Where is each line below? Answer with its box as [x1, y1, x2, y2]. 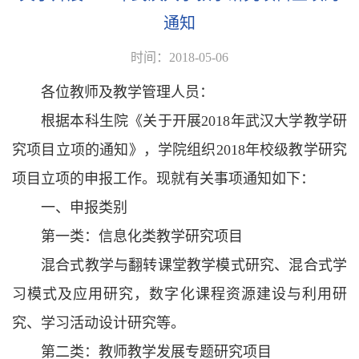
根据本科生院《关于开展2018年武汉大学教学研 [41, 113, 347, 129]
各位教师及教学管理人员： [41, 84, 214, 100]
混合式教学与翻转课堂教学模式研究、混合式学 [41, 257, 347, 273]
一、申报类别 [41, 200, 127, 216]
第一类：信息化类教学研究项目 [41, 228, 243, 244]
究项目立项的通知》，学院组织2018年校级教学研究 [12, 142, 347, 158]
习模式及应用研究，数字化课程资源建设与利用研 [12, 286, 347, 302]
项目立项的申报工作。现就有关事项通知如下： [12, 171, 315, 187]
